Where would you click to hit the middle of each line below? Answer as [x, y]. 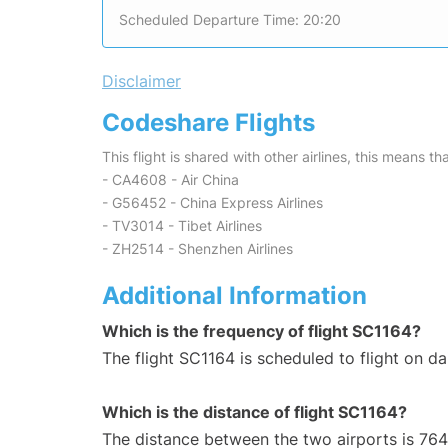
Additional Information [234, 296]
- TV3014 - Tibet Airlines [182, 226]
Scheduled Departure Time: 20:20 [230, 20]
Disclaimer [141, 81]
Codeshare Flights [208, 123]
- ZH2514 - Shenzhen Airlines [197, 249]
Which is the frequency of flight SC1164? [261, 331]
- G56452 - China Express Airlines [212, 203]
